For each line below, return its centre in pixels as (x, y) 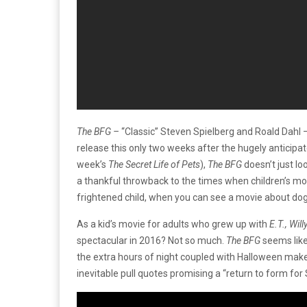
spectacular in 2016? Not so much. (151, 241)
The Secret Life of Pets (154, 164)
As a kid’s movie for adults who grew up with (173, 224)
